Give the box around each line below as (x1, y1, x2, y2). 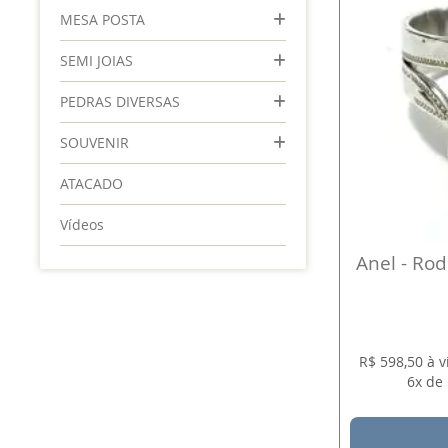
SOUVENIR (60, 133, 130, 152)
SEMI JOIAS (60, 51, 134, 70)
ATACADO (60, 174, 124, 193)
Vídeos (60, 215, 105, 234)
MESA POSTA (60, 10, 146, 29)
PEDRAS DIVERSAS (60, 92, 181, 111)
